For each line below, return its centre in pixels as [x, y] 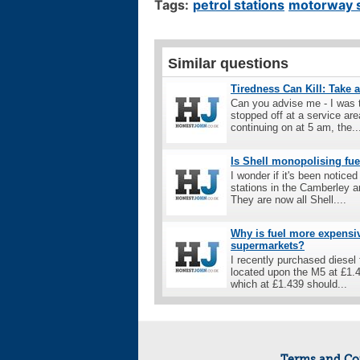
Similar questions [228, 63]
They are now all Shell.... [288, 199]
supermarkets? [268, 245]
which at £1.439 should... [289, 284]
